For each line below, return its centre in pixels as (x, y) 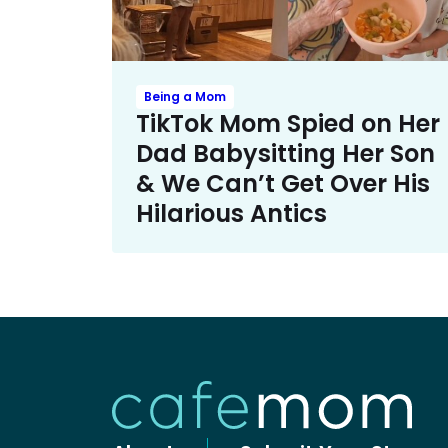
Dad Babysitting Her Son (285, 153)
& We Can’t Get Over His (283, 183)
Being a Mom (185, 96)
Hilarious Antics (231, 213)
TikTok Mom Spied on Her (288, 123)
